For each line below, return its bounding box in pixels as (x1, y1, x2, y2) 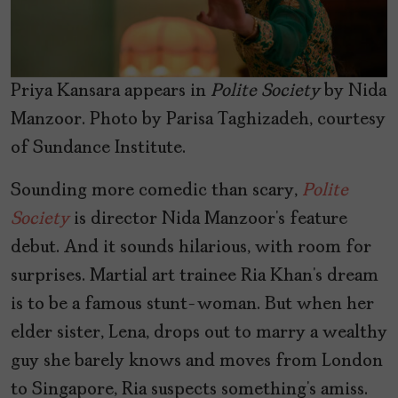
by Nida (320, 82, 386, 100)
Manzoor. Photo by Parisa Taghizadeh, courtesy (11, 110, 386, 129)
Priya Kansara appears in (11, 82, 211, 100)
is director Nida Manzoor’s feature (69, 210, 347, 228)
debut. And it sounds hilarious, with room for (11, 238, 371, 257)
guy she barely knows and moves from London (11, 352, 383, 370)
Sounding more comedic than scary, (11, 181, 302, 200)
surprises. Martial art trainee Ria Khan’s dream (11, 267, 378, 285)
